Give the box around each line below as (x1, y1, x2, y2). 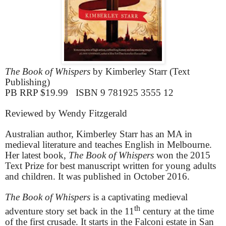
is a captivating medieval (93, 192, 188, 203)
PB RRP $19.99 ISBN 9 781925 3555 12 (5, 87, 174, 98)
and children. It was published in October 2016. (5, 171, 190, 182)
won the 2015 (156, 150, 210, 161)
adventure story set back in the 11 (5, 205, 134, 216)
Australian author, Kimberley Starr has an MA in (5, 129, 192, 140)
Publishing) (5, 77, 50, 88)
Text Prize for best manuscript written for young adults (5, 160, 216, 172)
